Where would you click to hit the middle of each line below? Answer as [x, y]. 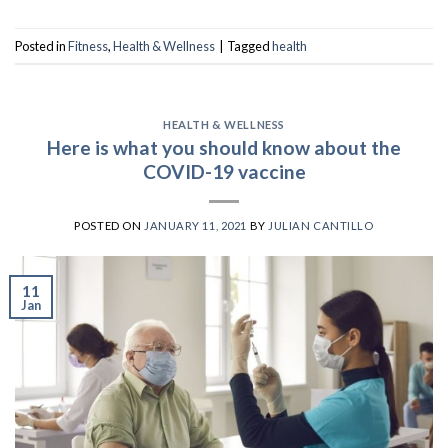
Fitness [88, 45]
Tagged [249, 45]
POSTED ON [109, 225]
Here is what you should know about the [224, 147]
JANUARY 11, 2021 [195, 225]
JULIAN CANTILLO [321, 225]
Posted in [41, 45]
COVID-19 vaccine [224, 171]
